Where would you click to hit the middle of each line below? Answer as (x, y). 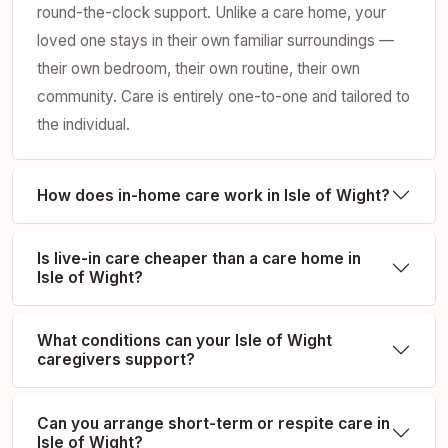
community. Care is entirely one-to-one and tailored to (223, 96)
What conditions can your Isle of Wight (184, 341)
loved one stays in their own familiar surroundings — (215, 40)
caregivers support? (116, 360)
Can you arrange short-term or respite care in (213, 423)
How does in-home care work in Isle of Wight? (213, 195)
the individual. (83, 124)
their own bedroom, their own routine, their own (198, 68)
